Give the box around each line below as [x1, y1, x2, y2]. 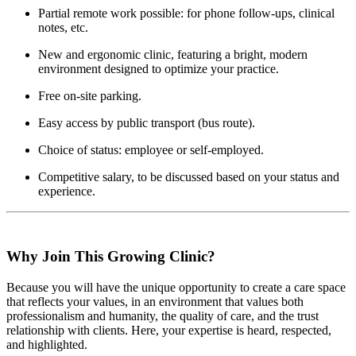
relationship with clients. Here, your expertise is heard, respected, [6, 323, 331, 338]
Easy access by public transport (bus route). [38, 115, 255, 130]
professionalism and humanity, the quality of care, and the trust [6, 309, 319, 323]
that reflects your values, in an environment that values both [6, 295, 304, 309]
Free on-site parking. [38, 88, 141, 103]
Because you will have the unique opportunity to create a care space [6, 281, 346, 295]
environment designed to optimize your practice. [38, 61, 279, 75]
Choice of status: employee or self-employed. [38, 142, 264, 157]
